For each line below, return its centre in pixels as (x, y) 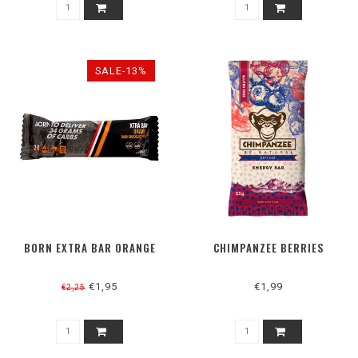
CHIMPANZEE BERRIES (268, 248)
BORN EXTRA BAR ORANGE (89, 248)
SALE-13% (121, 71)
